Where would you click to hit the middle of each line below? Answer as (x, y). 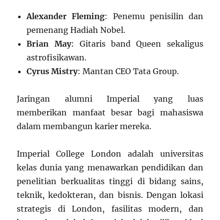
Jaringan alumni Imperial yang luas (110, 98)
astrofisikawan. (57, 57)
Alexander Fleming (66, 16)
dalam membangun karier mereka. (84, 126)
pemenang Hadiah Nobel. (76, 30)
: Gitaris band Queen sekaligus (137, 43)
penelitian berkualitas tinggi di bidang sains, (110, 181)
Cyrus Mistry (52, 71)
